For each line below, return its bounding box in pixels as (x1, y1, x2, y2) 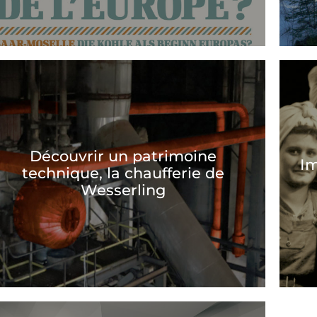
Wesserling (81, 181, 166, 200)
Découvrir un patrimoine (30, 147, 217, 166)
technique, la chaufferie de (22, 164, 225, 183)
